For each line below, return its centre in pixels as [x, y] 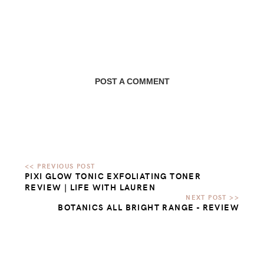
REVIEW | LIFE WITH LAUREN [90, 187]
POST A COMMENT [132, 81]
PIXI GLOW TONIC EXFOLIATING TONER [113, 176]
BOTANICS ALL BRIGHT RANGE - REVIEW [148, 207]
